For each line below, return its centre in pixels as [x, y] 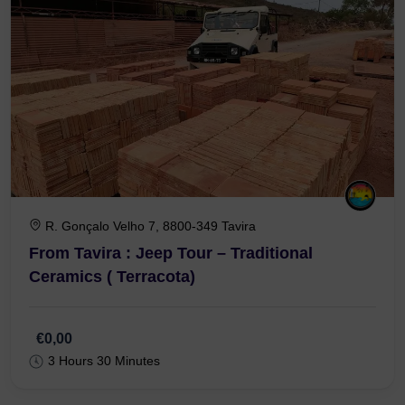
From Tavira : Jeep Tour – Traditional [171, 308]
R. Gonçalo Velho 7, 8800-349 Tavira [151, 281]
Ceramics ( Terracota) [112, 331]
